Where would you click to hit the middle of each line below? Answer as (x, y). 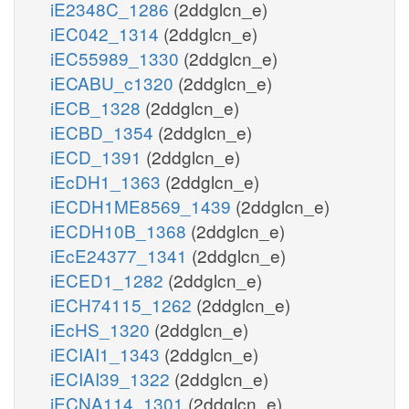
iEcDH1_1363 (108, 181)
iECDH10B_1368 (121, 230)
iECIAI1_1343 (107, 353)
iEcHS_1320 (102, 329)
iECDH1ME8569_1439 (143, 205)
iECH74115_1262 (123, 304)
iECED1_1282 (109, 279)
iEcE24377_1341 (121, 255)
